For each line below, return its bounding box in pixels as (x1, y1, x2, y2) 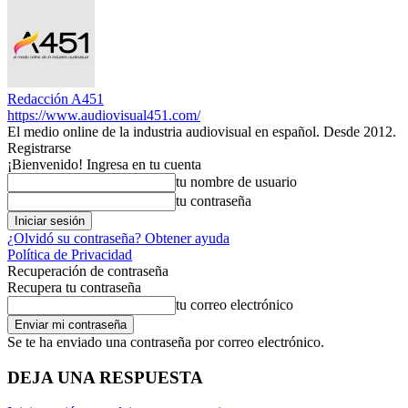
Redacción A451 (7, 90, 104, 107)
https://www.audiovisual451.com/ (7, 107, 200, 123)
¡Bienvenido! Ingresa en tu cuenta (7, 156, 201, 172)
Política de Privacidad (7, 246, 132, 262)
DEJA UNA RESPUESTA (7, 367, 203, 387)
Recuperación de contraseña (7, 262, 168, 279)
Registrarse (7, 139, 71, 156)
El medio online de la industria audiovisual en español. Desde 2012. (7, 123, 396, 139)
